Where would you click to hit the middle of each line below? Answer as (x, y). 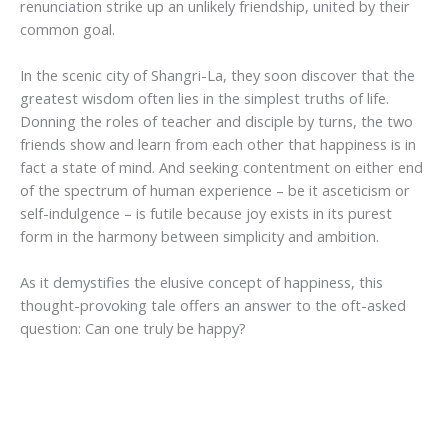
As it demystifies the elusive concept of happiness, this (201, 282)
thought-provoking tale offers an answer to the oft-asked (213, 305)
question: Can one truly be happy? (133, 328)
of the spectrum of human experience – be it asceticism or (215, 190)
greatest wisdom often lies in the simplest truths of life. (204, 98)
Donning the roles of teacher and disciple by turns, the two (216, 121)
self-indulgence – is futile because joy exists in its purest (206, 213)
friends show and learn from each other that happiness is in (218, 144)
